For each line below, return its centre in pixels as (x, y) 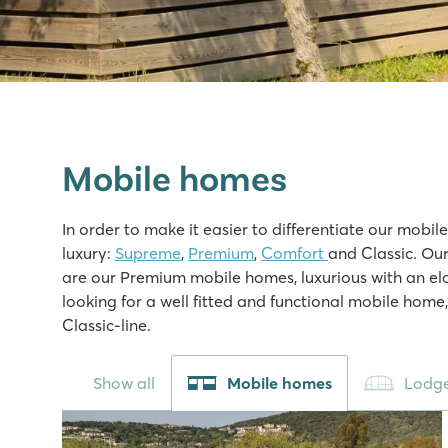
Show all (124, 383)
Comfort (294, 253)
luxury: (88, 253)
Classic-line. (106, 325)
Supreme (148, 253)
